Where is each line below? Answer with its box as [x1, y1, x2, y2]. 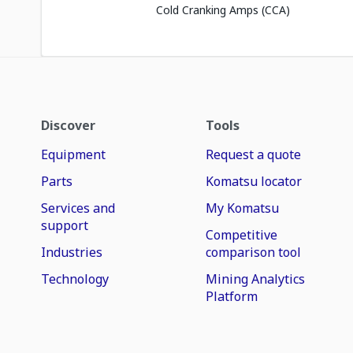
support [41, 217, 88, 234]
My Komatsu [206, 199, 280, 217]
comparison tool [206, 243, 302, 261]
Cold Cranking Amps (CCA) [156, 2, 290, 17]
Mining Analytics [206, 270, 306, 288]
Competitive [206, 226, 278, 243]
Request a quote [206, 146, 302, 163]
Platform [206, 288, 258, 305]
